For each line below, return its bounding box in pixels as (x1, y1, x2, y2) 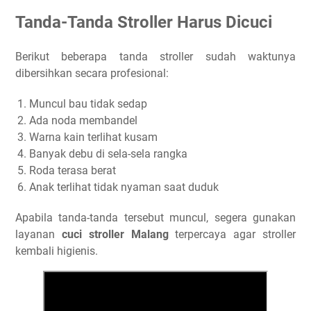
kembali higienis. (15, 244, 98, 258)
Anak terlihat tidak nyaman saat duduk (29, 180, 219, 194)
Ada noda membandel (29, 113, 137, 127)
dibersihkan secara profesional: (15, 66, 169, 80)
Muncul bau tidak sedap (29, 96, 147, 110)
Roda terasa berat (29, 163, 116, 177)
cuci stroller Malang (61, 227, 169, 241)
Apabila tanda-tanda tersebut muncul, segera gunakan (15, 210, 296, 224)
